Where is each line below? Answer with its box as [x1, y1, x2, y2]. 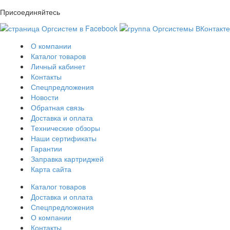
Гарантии [31, 143, 62, 154]
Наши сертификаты [31, 133, 97, 144]
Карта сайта [31, 164, 71, 175]
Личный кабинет [31, 61, 85, 72]
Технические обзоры [31, 123, 100, 133]
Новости [31, 92, 59, 103]
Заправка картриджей [31, 154, 104, 164]
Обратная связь [31, 102, 84, 113]
